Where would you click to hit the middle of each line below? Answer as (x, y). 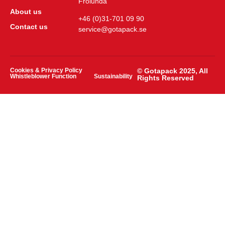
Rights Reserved (166, 78)
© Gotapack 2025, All (173, 71)
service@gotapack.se (113, 29)
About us (26, 11)
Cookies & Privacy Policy (46, 70)
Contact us (29, 26)
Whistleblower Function (43, 76)
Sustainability (113, 76)
